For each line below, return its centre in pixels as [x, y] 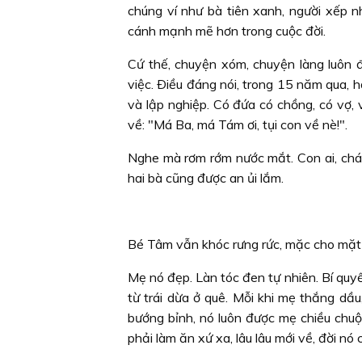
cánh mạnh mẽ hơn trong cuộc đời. [227, 31]
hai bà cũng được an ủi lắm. [206, 178]
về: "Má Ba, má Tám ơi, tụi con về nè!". [238, 124]
